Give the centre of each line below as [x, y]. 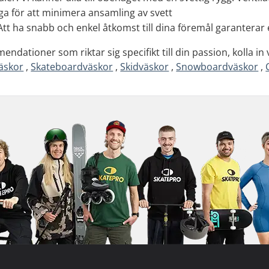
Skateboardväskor [72, 67]
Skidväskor [145, 67]
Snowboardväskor [217, 67]
